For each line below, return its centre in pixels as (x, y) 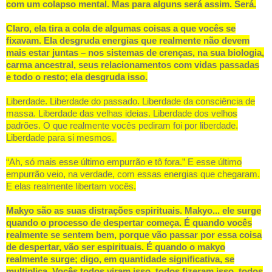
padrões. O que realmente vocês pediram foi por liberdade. (122, 126)
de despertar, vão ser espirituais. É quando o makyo (116, 247)
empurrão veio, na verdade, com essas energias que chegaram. (133, 174)
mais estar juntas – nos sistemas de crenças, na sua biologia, (135, 53)
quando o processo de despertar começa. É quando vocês (129, 223)
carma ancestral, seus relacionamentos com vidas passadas (133, 65)
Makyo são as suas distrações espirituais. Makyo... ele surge (134, 211)
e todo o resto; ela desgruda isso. (77, 77)
